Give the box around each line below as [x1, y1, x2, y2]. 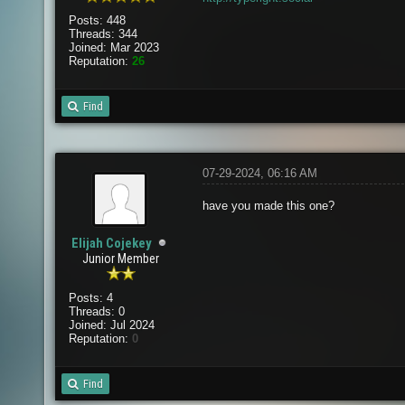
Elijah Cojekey [71, 235, 153, 251]
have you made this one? [202, 199, 334, 212]
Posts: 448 [68, 14, 126, 27]
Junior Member [82, 251, 160, 266]
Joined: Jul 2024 [68, 318, 155, 332]
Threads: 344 [68, 27, 137, 41]
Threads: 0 [68, 305, 125, 318]
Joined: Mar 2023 [68, 41, 159, 54]
